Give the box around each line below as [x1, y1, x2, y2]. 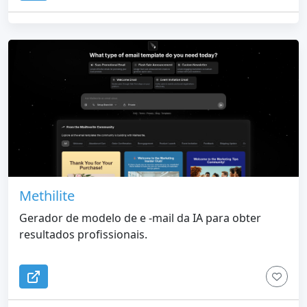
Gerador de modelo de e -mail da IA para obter [19, 210, 261, 226]
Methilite [19, 186, 75, 206]
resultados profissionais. [19, 227, 147, 243]
